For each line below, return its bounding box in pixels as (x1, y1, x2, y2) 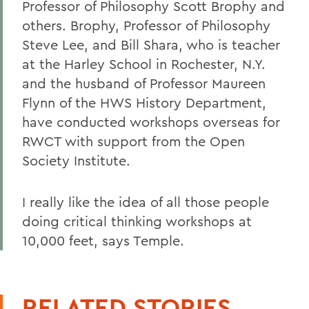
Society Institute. (22, 152, 130, 169)
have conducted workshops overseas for (22, 113, 280, 130)
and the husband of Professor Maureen (22, 74, 266, 92)
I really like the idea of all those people (22, 193, 269, 210)
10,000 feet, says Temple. (22, 232, 184, 249)
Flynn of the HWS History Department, (22, 94, 266, 111)
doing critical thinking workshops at (22, 212, 252, 230)
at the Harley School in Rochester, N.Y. (22, 55, 266, 72)
